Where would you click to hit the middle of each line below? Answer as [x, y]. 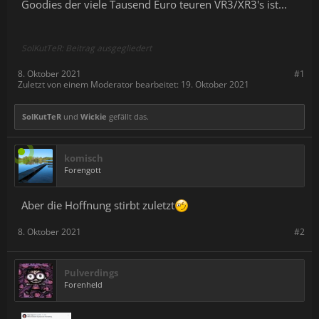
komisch [84, 158]
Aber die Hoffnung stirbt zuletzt [98, 205]
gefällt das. [128, 116]
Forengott [83, 170]
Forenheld [83, 284]
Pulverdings [91, 273]
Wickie [94, 116]
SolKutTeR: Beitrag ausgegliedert [87, 48]
